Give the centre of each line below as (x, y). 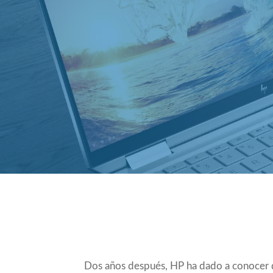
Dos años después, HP (135, 266)
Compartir (216, 216)
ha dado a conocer (228, 266)
